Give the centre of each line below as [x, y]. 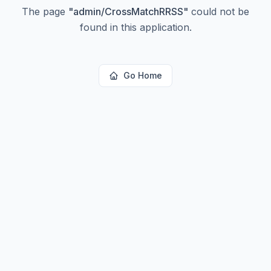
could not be [219, 11]
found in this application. [135, 27]
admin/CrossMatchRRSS [128, 11]
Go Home [143, 75]
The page [45, 11]
